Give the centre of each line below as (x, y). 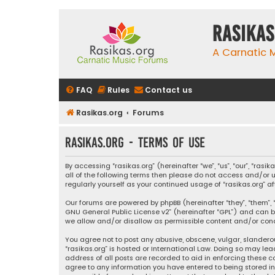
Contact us (168, 90)
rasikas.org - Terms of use (135, 142)
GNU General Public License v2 (117, 212)
